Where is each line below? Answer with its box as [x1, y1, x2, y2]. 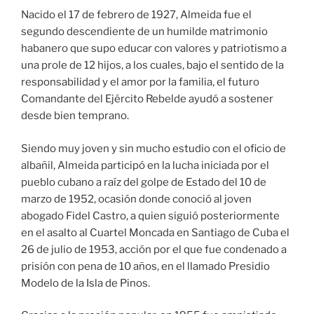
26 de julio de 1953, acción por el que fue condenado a [21, 243, 287, 256]
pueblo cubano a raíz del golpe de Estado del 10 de [21, 175, 266, 189]
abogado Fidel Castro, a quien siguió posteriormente [21, 209, 280, 222]
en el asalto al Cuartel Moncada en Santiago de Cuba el [21, 226, 289, 239]
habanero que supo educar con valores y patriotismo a [21, 42, 287, 55]
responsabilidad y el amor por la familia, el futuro [21, 76, 259, 89]
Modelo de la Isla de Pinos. [21, 276, 150, 289]
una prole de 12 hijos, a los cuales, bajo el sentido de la [21, 59, 284, 72]
